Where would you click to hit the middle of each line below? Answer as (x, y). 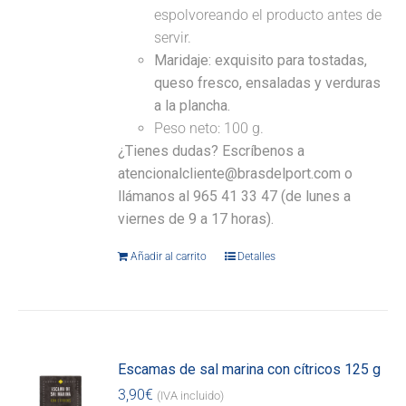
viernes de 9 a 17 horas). (196, 219)
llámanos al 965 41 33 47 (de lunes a (235, 197)
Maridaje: (183, 61)
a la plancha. (193, 106)
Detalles (257, 257)
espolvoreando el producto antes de (268, 15)
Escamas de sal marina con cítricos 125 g (250, 370)
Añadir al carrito (169, 257)
